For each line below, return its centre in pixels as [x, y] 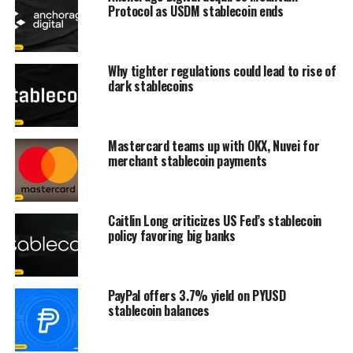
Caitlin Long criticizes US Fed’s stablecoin [215, 221]
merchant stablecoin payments [187, 161]
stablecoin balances [158, 311]
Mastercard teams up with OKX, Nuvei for [214, 146]
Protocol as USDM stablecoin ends [195, 11]
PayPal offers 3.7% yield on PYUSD [197, 296]
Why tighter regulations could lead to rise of [222, 71]
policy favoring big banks [171, 236]
